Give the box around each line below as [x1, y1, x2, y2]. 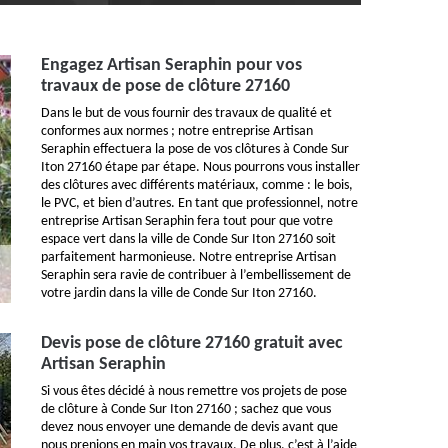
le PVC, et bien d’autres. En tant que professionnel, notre [41, 196, 358, 211]
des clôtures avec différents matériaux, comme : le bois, [41, 178, 353, 193]
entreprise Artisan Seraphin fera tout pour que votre [41, 214, 333, 229]
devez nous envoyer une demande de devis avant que [41, 420, 338, 435]
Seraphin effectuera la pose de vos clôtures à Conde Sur [41, 142, 349, 157]
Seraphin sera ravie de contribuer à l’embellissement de [41, 268, 351, 283]
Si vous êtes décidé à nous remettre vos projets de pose [41, 384, 347, 399]
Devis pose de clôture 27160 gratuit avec [41, 334, 343, 353]
